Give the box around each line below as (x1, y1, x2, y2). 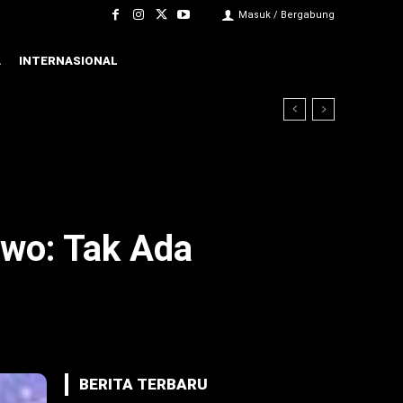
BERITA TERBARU (79, 375, 208, 393)
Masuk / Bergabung (238, 9, 335, 21)
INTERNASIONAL (19, 54, 118, 68)
